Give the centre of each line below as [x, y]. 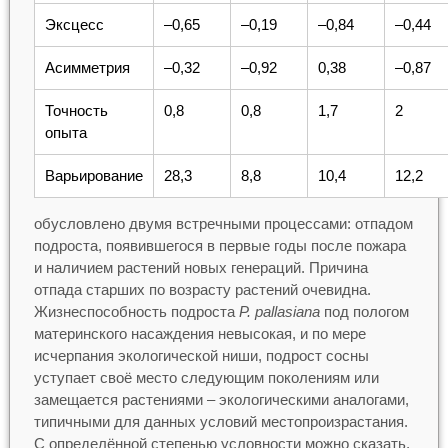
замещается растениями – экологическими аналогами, [221, 399]
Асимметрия [87, 67]
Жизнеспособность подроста [136, 311]
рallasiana [287, 311]
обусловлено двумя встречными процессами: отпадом [223, 223]
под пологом [364, 311]
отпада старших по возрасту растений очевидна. [202, 289]
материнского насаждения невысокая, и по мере [199, 333]
